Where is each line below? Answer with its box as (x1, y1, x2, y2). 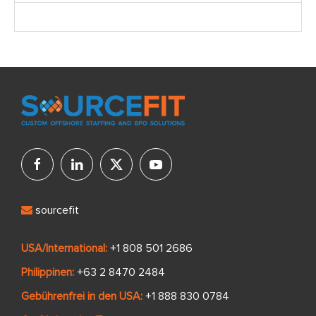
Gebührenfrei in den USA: (21, 290, 142, 302)
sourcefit (32, 204, 79, 216)
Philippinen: (21, 266, 74, 278)
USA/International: (21, 242, 107, 254)
